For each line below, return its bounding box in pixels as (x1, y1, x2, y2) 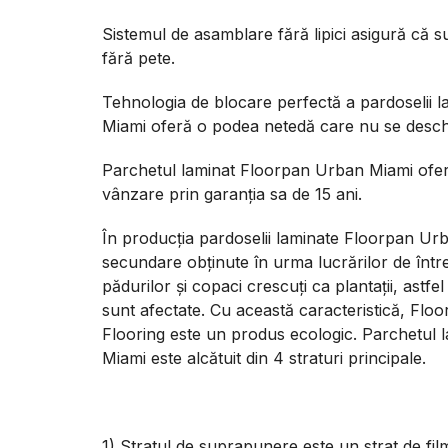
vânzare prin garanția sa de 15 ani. (102, 184, 362, 204)
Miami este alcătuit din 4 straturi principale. (102, 348, 426, 368)
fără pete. (102, 48, 175, 68)
